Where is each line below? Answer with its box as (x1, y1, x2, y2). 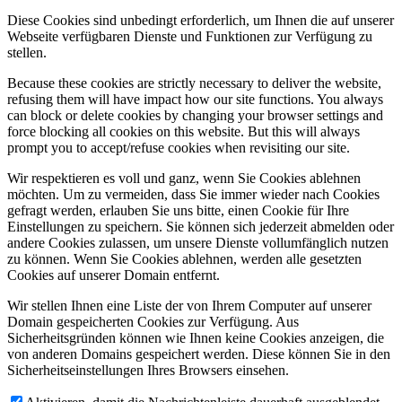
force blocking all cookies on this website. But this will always (7, 124, 360, 140)
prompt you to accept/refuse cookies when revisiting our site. (7, 140, 350, 156)
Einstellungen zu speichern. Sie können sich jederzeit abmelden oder (7, 219, 394, 235)
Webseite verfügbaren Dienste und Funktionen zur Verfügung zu (7, 29, 372, 45)
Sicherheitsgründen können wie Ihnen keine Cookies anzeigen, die (7, 330, 384, 346)
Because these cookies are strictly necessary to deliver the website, (7, 75, 381, 92)
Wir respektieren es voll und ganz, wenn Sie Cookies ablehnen (7, 170, 361, 187)
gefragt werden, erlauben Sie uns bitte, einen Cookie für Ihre (7, 203, 349, 219)
